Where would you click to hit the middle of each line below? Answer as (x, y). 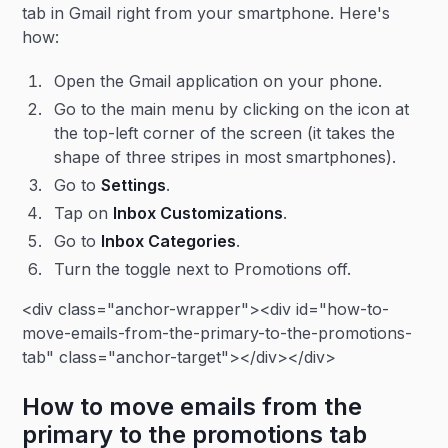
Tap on (84, 213)
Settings (134, 185)
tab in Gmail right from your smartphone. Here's (206, 13)
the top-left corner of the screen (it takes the (225, 133)
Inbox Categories (169, 241)
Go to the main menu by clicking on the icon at (232, 109)
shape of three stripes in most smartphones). (225, 157)
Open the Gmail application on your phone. (218, 81)
